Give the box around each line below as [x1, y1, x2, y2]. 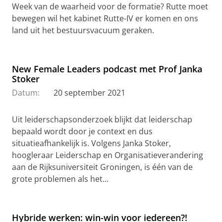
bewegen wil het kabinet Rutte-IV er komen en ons [12, 13, 198, 24]
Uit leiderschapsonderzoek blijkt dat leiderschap [12, 114, 192, 125]
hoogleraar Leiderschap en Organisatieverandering [12, 150, 203, 161]
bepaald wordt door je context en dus [12, 126, 153, 137]
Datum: [12, 87, 40, 99]
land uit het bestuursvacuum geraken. [12, 25, 156, 36]
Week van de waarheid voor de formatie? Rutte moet [12, 1, 208, 12]
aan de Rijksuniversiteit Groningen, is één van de [12, 162, 193, 173]
